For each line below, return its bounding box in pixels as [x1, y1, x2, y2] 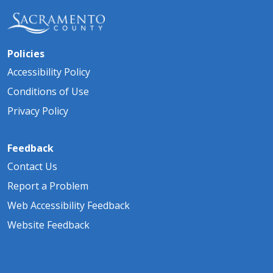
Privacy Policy [7, 104, 68, 118]
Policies [7, 46, 44, 60]
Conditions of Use [7, 84, 89, 98]
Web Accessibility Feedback [7, 198, 130, 212]
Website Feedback [7, 218, 90, 232]
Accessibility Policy [7, 65, 90, 79]
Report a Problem [7, 179, 88, 193]
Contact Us [7, 159, 57, 173]
